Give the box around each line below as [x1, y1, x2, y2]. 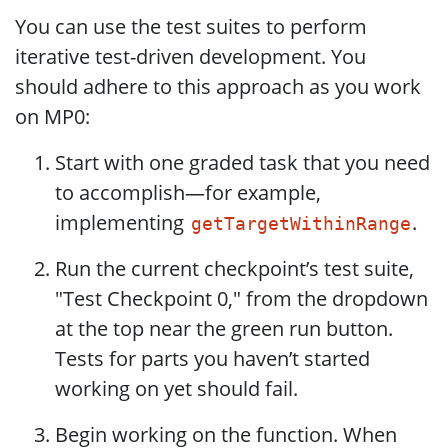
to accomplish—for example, [55, 179, 321, 206]
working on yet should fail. [55, 375, 298, 402]
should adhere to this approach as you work [15, 73, 421, 100]
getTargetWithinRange [190, 214, 411, 234]
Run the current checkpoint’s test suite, [55, 255, 414, 282]
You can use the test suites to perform [15, 13, 367, 40]
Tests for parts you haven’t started [55, 345, 370, 372]
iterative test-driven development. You [15, 43, 366, 70]
